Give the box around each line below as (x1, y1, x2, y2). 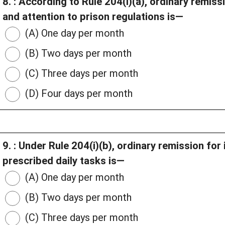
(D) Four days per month (23, 87, 133, 100)
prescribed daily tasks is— (3, 155, 125, 167)
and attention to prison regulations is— (3, 11, 183, 23)
